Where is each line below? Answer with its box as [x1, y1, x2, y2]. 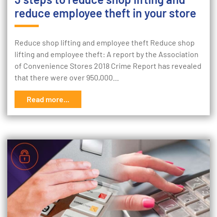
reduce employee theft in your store [15, 6, 196, 20]
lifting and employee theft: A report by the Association [15, 49, 199, 59]
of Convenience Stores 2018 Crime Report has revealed [15, 61, 201, 70]
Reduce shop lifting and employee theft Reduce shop [15, 38, 195, 47]
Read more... [27, 94, 69, 104]
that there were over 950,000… [15, 73, 119, 82]
